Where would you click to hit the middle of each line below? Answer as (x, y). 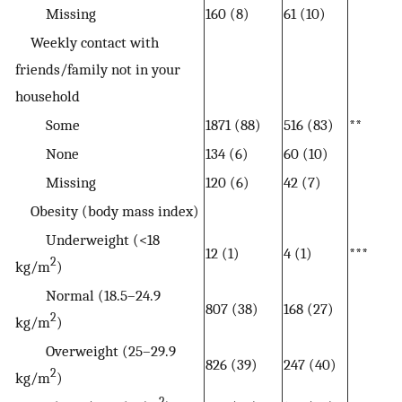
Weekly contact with (87, 43)
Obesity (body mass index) (107, 211)
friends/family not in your (98, 70)
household (48, 96)
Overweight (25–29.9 (96, 351)
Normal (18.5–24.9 (88, 296)
